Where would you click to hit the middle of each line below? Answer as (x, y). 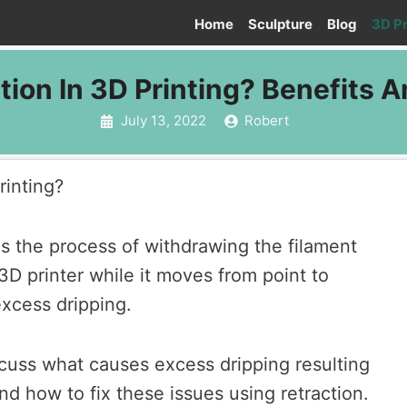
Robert (267, 120)
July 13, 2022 (163, 120)
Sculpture (280, 24)
